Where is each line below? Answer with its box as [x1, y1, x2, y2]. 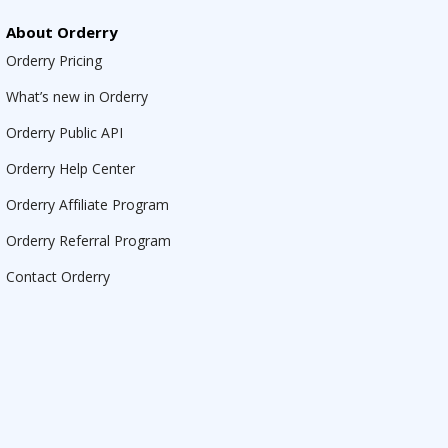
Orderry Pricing [6, 51, 102, 70]
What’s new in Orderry [6, 87, 148, 106]
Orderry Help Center [6, 159, 135, 178]
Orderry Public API [6, 123, 123, 142]
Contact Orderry [6, 267, 110, 286]
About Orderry [6, 22, 118, 42]
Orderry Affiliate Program [6, 195, 169, 214]
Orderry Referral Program [6, 231, 171, 250]
